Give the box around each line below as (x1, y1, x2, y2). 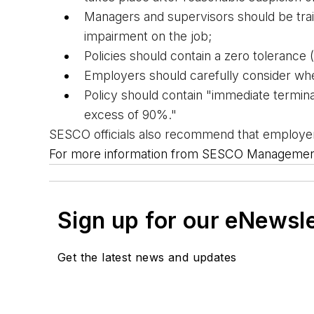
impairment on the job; (84, 29, 212, 44)
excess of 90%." (84, 107, 177, 123)
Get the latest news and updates (57, 250, 237, 265)
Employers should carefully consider (84, 68, 294, 83)
